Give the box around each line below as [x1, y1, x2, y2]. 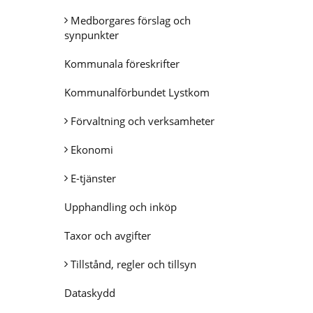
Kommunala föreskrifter [64, 57, 180, 71]
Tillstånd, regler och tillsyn [71, 257, 196, 271]
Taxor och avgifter [64, 228, 151, 242]
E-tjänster [71, 171, 116, 185]
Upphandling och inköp [64, 200, 177, 214]
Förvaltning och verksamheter [71, 114, 214, 128]
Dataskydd [64, 286, 115, 300]
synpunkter [64, 28, 119, 42]
